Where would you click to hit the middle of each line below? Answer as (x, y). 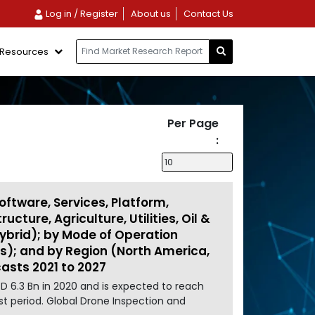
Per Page (193, 123)
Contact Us (208, 14)
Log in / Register (81, 14)
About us (150, 14)
